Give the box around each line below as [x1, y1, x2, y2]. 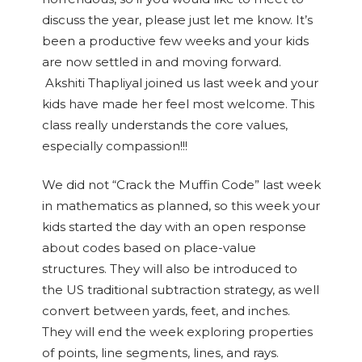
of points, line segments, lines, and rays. [41, 345, 279, 360]
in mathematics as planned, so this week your [41, 198, 320, 213]
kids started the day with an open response [41, 219, 306, 234]
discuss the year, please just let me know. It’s [41, 12, 313, 27]
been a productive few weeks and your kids [41, 33, 309, 48]
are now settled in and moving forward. [41, 54, 281, 69]
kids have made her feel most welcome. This [41, 96, 314, 112]
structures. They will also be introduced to [41, 261, 297, 276]
